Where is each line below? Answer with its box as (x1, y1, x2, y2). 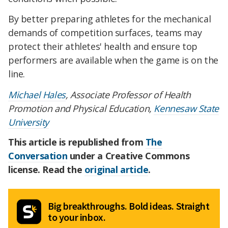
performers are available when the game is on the (8, 53, 218, 66)
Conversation (8, 150, 68, 162)
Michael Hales (8, 88, 66, 101)
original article (84, 163, 149, 176)
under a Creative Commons (67, 150, 190, 162)
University (8, 116, 49, 128)
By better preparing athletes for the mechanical (8, 12, 211, 25)
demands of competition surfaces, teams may (8, 26, 202, 39)
